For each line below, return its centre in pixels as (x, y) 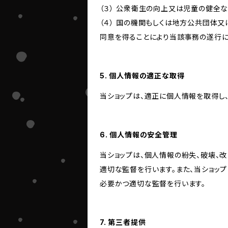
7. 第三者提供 (123, 222)
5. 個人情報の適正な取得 (142, 76)
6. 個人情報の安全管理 (139, 135)
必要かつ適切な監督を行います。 (153, 183)
